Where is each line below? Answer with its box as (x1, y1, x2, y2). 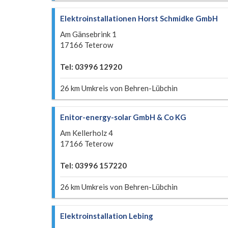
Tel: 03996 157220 (60, 161, 127, 170)
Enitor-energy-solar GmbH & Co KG (60, 112, 186, 122)
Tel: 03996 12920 (60, 62, 122, 71)
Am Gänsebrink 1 (60, 30, 117, 39)
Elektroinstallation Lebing (60, 211, 153, 220)
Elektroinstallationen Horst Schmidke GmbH (60, 14, 218, 23)
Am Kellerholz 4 (60, 128, 113, 137)
